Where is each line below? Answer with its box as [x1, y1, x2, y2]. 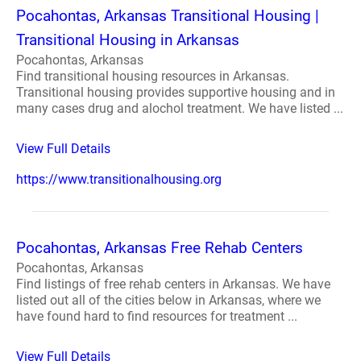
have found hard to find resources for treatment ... [16, 309, 297, 324]
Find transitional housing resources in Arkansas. [16, 68, 289, 84]
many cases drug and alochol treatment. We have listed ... [16, 101, 343, 116]
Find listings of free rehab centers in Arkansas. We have [16, 276, 330, 292]
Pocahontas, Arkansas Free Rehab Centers [16, 239, 303, 257]
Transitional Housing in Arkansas [16, 31, 239, 49]
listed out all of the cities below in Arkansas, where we [16, 293, 321, 308]
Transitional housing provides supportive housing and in [16, 85, 335, 100]
